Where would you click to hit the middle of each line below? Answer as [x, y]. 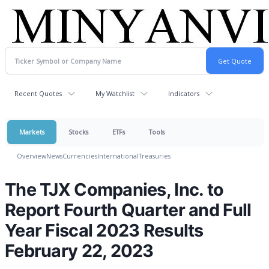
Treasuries [155, 156]
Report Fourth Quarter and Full [128, 210]
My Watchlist [115, 93]
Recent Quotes [38, 93]
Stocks [78, 132]
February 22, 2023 [79, 251]
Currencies [80, 156]
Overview [32, 156]
